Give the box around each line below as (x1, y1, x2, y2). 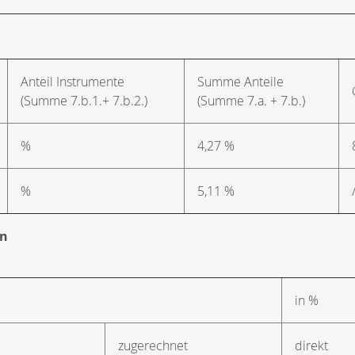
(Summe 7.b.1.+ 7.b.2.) (21, 91, 147, 109)
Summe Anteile (197, 72, 284, 90)
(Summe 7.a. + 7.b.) (197, 91, 305, 109)
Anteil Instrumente (21, 72, 124, 90)
